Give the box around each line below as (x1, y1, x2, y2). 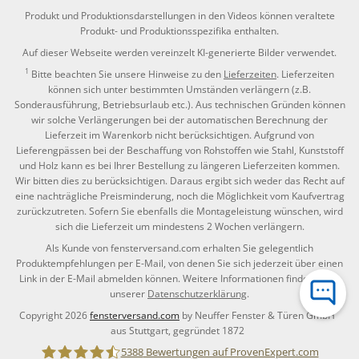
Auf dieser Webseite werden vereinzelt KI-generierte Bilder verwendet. (22, 45, 337, 59)
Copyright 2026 (19, 308, 90, 322)
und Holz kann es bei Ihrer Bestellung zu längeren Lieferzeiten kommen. (19, 158, 340, 172)
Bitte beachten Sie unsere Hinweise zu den (29, 67, 224, 81)
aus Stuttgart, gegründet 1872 (110, 323, 244, 337)
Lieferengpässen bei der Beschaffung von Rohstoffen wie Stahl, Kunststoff (15, 143, 344, 157)
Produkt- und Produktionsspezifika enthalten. (80, 23, 279, 38)
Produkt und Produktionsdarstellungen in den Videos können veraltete (24, 8, 335, 22)
